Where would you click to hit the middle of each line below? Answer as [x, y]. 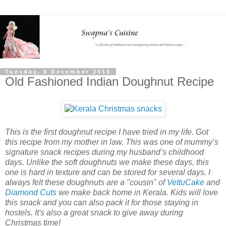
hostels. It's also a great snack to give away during [94, 212]
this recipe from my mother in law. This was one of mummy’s [112, 142]
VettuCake [187, 182]
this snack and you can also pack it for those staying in [102, 202]
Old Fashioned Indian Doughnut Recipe [109, 82]
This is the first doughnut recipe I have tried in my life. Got [107, 132]
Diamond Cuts [32, 192]
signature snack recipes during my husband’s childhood [104, 152]
